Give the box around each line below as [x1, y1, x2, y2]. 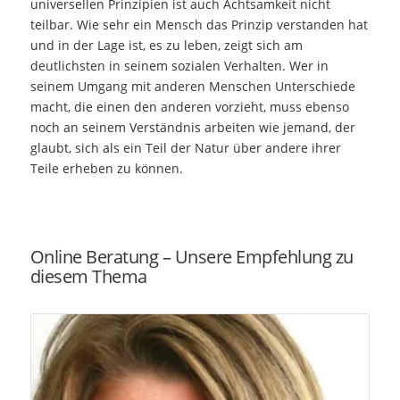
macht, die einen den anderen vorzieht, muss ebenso [29, 98, 349, 116]
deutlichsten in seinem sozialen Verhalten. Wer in [29, 57, 329, 75]
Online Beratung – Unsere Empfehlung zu [29, 245, 354, 270]
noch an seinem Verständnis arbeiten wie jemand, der [29, 119, 355, 137]
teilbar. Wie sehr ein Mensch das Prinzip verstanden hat [29, 16, 368, 34]
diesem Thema [29, 264, 147, 289]
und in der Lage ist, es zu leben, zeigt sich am [29, 37, 303, 54]
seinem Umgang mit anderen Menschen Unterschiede [29, 78, 355, 96]
